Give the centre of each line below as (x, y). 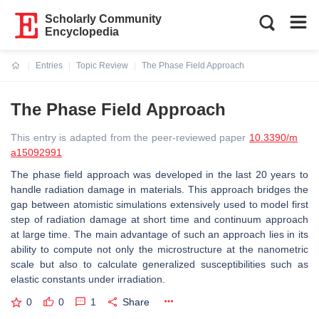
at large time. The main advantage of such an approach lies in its (159, 234)
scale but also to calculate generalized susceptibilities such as (159, 264)
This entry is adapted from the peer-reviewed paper (130, 137)
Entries (49, 66)
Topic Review (102, 66)
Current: (28, 74)
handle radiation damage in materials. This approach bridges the (159, 189)
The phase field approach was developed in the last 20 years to (159, 174)
